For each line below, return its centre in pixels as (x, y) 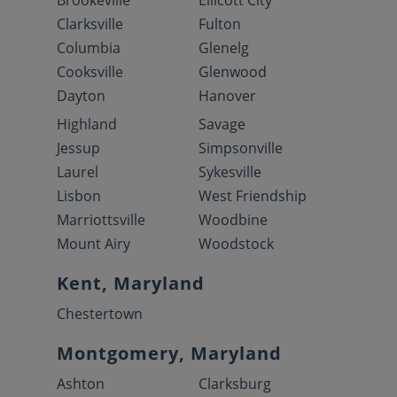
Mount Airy (93, 243)
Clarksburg (235, 383)
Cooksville (90, 71)
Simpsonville (241, 148)
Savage (222, 124)
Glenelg (224, 47)
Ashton (81, 383)
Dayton (81, 95)
